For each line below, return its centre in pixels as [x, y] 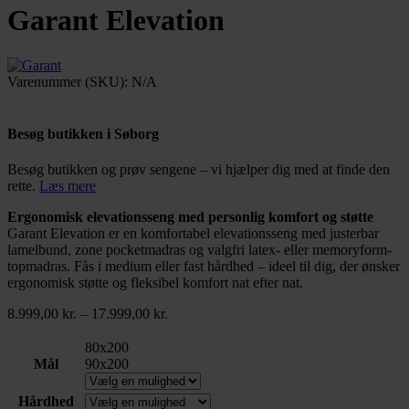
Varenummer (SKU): [69, 81]
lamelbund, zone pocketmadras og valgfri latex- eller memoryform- [199, 250]
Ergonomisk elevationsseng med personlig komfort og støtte [190, 217]
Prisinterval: [201, 313]
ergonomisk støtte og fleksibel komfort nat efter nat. [155, 283]
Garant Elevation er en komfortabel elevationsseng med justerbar [193, 234]
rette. [23, 186]
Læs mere [68, 186]
